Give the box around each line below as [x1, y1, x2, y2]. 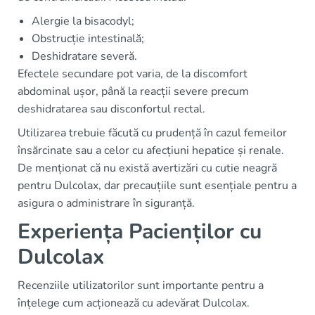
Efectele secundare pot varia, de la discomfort [18, 66, 247, 82]
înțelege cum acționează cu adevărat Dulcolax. [18, 295, 250, 311]
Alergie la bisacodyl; [32, 13, 134, 30]
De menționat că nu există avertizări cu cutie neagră [18, 160, 277, 176]
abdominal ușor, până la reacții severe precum [18, 84, 249, 100]
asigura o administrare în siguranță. [18, 195, 195, 212]
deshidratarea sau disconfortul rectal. [18, 101, 205, 117]
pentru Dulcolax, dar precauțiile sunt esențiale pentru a [18, 178, 297, 194]
